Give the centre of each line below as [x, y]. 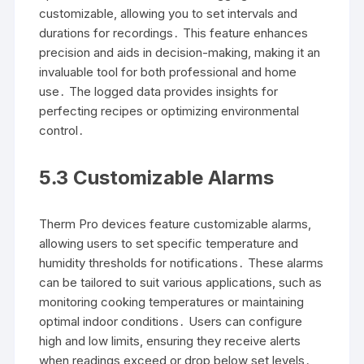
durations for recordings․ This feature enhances [174, 32]
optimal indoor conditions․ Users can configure [171, 321]
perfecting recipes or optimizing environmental [169, 110]
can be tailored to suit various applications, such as [181, 282]
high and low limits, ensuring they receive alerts [170, 340]
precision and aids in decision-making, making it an [180, 52]
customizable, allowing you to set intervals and [169, 13]
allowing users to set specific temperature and [169, 243]
